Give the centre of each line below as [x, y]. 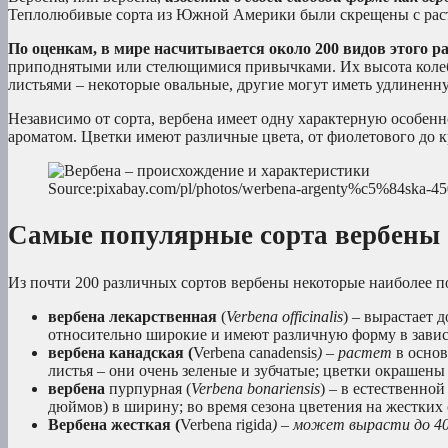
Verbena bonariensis [255, 388]
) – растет [354, 352]
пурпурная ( [148, 388]
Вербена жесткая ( [114, 424]
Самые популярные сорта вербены [224, 235]
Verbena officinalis [284, 316]
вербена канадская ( [120, 352]
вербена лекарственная [132, 316]
